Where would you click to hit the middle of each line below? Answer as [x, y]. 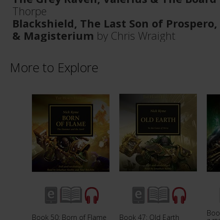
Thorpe [29, 11]
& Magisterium [55, 36]
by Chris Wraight [136, 36]
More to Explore [54, 67]
